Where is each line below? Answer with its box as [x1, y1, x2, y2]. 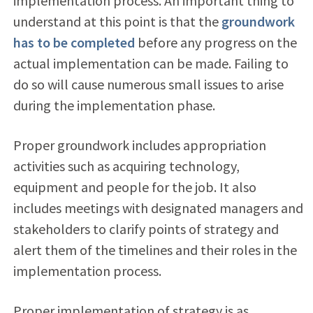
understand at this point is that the [13, 12, 221, 30]
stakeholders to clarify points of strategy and [13, 219, 279, 238]
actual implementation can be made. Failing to [13, 54, 289, 72]
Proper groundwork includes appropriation [13, 136, 266, 154]
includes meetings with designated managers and [13, 198, 303, 217]
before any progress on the [134, 33, 297, 51]
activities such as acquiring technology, [13, 156, 240, 175]
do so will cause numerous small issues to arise [13, 75, 284, 93]
